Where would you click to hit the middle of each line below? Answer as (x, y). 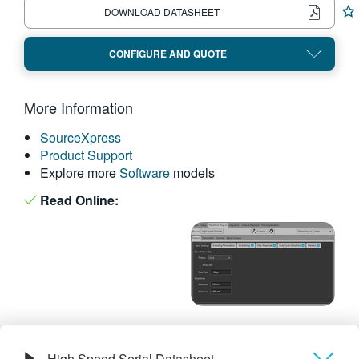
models (192, 173)
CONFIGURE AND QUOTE (167, 54)
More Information (79, 107)
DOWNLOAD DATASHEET (161, 12)
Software (145, 173)
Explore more (80, 173)
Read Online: (78, 200)
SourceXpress (81, 137)
